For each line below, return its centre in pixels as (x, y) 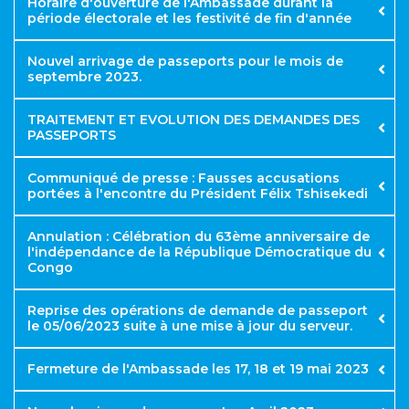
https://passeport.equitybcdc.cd (158, 37)
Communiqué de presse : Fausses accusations (184, 178)
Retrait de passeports (125, 191)
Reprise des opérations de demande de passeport (198, 311)
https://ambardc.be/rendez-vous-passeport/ (199, 75)
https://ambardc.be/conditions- (273, 76)
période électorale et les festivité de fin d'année (189, 19)
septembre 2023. (84, 77)
